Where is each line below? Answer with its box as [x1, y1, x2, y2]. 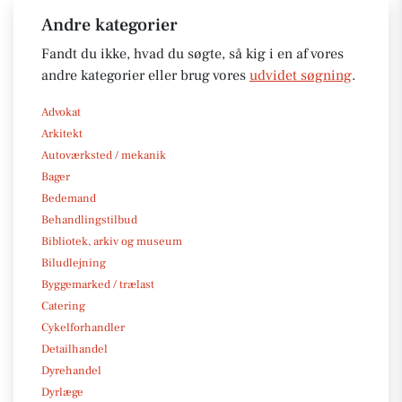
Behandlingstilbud [41, 212, 137, 227]
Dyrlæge [41, 384, 83, 399]
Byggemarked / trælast [41, 276, 154, 292]
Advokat [41, 104, 81, 119]
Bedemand [41, 190, 96, 205]
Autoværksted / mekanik [41, 147, 166, 162]
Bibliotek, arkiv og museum [41, 233, 182, 249]
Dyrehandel [41, 363, 101, 378]
